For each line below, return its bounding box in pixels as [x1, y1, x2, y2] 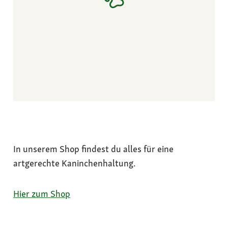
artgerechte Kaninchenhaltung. [13, 157, 135, 169]
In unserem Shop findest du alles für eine [13, 142, 174, 155]
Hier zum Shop [13, 187, 70, 199]
